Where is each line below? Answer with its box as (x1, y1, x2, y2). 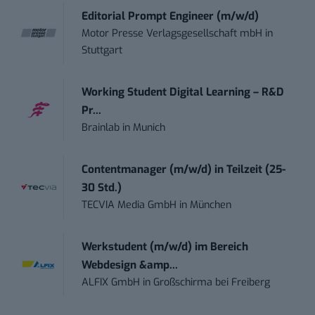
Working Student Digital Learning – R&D (82, 85, 285, 100)
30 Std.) (82, 181, 122, 195)
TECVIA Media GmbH (82, 198, 177, 212)
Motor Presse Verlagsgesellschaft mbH (82, 27, 263, 41)
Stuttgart (82, 44, 123, 58)
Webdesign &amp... (82, 258, 179, 273)
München (190, 198, 232, 212)
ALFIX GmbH (82, 276, 141, 290)
